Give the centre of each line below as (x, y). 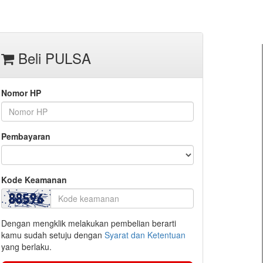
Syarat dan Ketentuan (145, 235)
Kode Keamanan (34, 180)
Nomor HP (21, 93)
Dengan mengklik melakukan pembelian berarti (89, 223)
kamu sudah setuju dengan (53, 235)
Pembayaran (26, 136)
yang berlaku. (26, 247)
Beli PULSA (53, 58)
